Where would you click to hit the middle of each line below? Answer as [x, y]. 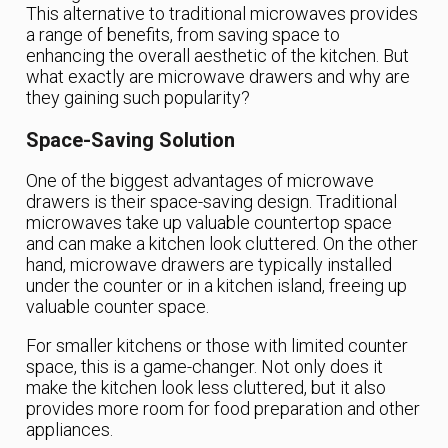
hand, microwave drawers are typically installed [209, 265]
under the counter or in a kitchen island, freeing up [217, 286]
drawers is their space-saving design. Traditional [212, 202]
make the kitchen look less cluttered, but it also [206, 388]
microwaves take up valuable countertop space [209, 223]
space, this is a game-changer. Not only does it [205, 367]
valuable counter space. [118, 307]
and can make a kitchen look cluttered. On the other [222, 244]
